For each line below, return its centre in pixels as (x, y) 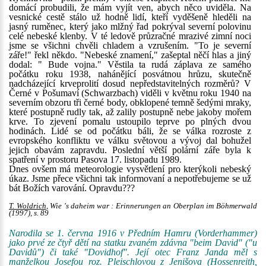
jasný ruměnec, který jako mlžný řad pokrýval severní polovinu (130, 26)
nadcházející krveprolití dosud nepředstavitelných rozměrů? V (130, 83)
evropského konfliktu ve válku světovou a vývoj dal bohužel (130, 140)
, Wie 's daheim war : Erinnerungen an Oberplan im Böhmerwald (152, 206)
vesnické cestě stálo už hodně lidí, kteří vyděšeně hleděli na (130, 17)
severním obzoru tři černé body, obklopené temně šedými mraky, (130, 102)
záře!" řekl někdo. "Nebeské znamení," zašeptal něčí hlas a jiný (130, 55)
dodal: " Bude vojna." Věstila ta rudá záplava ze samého (130, 64)
